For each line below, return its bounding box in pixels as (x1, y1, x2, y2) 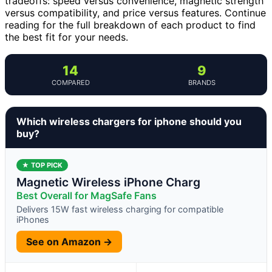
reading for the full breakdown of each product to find (5, 18, 256, 31)
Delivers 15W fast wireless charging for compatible (16, 203, 223, 214)
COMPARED (51, 78, 90, 87)
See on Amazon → (26, 235, 112, 248)
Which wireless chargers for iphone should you (16, 115, 242, 127)
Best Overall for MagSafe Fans (16, 189, 157, 202)
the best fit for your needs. (5, 30, 128, 43)
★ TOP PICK (22, 160, 63, 169)
